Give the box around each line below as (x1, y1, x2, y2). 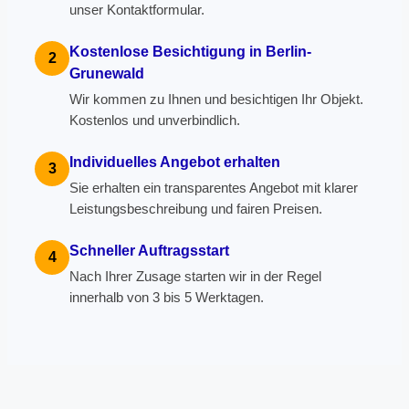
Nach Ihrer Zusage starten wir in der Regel (69, 269, 321, 284)
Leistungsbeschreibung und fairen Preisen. (69, 202, 322, 216)
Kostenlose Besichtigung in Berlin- (69, 44, 311, 59)
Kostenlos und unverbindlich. (69, 113, 240, 128)
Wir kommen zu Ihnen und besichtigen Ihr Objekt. (69, 92, 363, 107)
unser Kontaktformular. (69, 3, 204, 17)
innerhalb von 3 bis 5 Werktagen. (69, 290, 264, 305)
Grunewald (69, 66, 144, 81)
